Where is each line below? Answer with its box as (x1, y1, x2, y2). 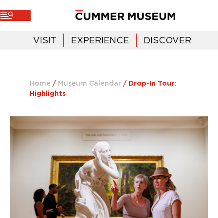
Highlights (30, 91, 66, 97)
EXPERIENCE (71, 36, 129, 45)
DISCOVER (144, 36, 191, 45)
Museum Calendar (58, 80, 121, 87)
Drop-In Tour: (128, 80, 176, 87)
